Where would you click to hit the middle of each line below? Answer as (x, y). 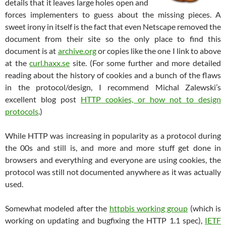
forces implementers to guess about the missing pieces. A (113, 14)
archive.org (77, 50)
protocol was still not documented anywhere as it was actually (113, 172)
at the (17, 63)
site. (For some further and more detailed (146, 63)
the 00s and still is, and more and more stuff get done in (113, 147)
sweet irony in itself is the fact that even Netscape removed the (113, 26)
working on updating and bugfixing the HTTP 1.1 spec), (105, 220)
